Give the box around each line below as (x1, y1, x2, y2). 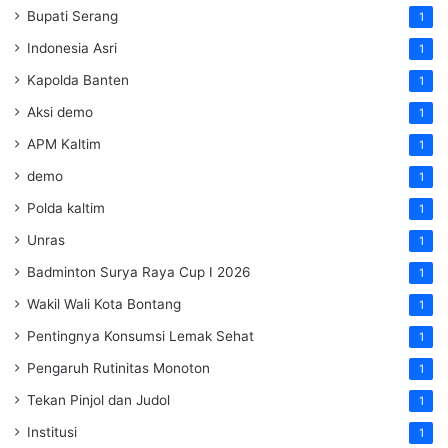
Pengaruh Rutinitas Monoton (27, 360, 210, 377)
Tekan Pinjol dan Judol (27, 392, 170, 409)
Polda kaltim (27, 200, 105, 217)
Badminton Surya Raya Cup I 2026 (27, 264, 251, 281)
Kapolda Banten (27, 72, 129, 89)
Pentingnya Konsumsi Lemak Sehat (27, 328, 254, 345)
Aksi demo (27, 104, 93, 121)
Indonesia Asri (27, 40, 117, 57)
